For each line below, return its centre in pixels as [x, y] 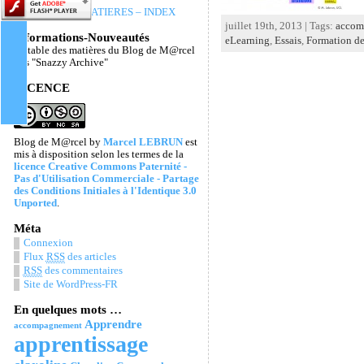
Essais [288, 40]
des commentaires [82, 271]
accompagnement [48, 325]
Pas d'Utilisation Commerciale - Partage [106, 179]
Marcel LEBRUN [143, 142]
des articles [90, 257]
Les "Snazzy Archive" [61, 63]
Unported [35, 203]
